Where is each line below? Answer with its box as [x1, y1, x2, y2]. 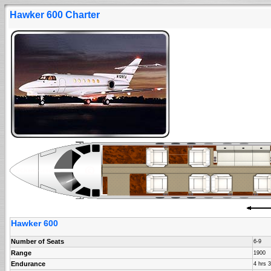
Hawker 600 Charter [10, 10, 100, 20]
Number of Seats [11, 238, 64, 245]
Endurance [11, 260, 45, 267]
